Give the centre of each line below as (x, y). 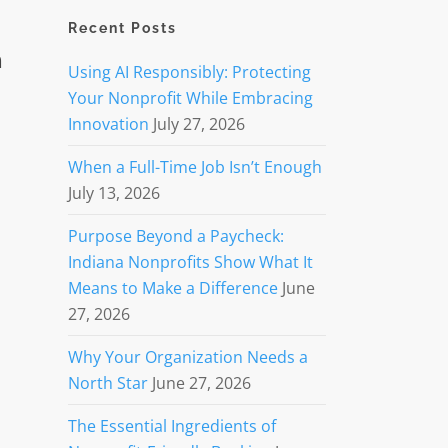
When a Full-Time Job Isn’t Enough (194, 167)
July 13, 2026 (113, 193)
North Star (107, 383)
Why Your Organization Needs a (187, 357)
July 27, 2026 (198, 124)
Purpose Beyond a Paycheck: (175, 236)
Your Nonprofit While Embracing (190, 98)
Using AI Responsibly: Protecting (189, 72)
